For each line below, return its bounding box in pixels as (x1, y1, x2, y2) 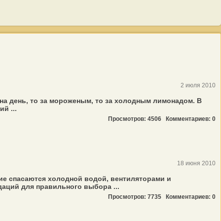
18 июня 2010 (177, 160, 216, 167)
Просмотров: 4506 (108, 115, 166, 122)
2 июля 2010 (181, 82, 216, 89)
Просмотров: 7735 (108, 193, 166, 200)
